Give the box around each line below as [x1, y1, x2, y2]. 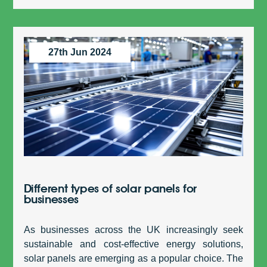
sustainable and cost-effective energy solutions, [23, 239, 244, 250]
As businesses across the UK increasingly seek [23, 225, 244, 235]
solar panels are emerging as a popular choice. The [23, 253, 244, 264]
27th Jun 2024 [48, 47, 111, 58]
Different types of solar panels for [23, 181, 197, 196]
